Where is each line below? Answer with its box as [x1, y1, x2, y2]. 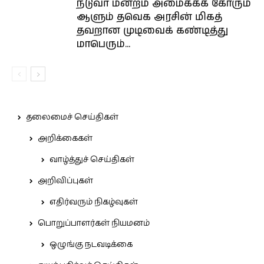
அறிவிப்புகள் [38, 174, 93, 187]
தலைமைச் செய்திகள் [26, 111, 118, 124]
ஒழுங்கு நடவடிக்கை [49, 238, 133, 251]
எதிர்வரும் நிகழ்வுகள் [49, 196, 138, 209]
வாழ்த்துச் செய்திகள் [49, 153, 134, 166]
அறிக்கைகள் [38, 132, 93, 145]
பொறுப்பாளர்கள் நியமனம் [38, 217, 150, 230]
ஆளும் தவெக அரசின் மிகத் [77, 10, 222, 24]
